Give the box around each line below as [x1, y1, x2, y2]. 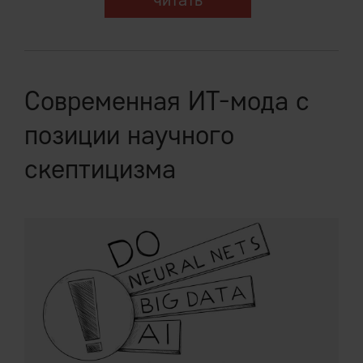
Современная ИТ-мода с [24, 83, 310, 117]
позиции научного [24, 117, 234, 152]
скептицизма [24, 151, 176, 186]
